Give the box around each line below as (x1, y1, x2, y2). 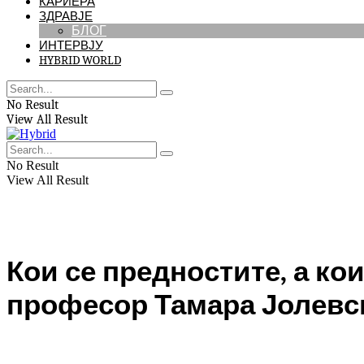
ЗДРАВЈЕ (39, 9, 93, 24)
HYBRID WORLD (39, 53, 121, 67)
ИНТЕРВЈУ (39, 38, 103, 53)
